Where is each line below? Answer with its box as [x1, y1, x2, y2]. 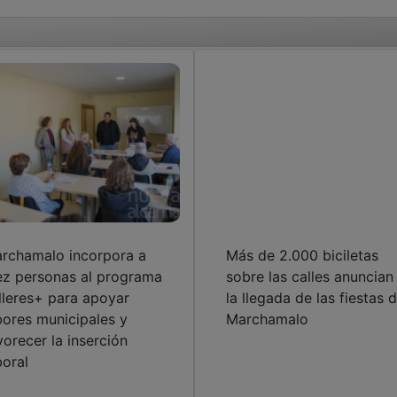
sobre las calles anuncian [225, 267, 393, 285]
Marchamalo [225, 309, 308, 328]
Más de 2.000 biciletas [225, 245, 378, 264]
